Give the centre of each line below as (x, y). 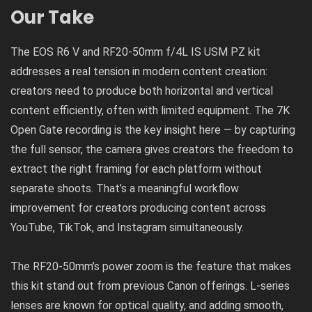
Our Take (52, 17)
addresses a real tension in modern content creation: (139, 71)
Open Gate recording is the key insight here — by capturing (153, 130)
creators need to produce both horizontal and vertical (142, 91)
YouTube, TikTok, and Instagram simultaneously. (127, 227)
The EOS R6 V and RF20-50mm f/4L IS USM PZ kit (135, 52)
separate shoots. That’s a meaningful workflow (125, 188)
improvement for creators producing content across (138, 208)
